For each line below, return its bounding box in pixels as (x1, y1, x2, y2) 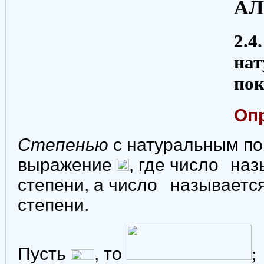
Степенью (18, 134, 113, 154)
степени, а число (18, 174, 162, 194)
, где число (129, 154, 223, 174)
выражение (18, 154, 117, 174)
